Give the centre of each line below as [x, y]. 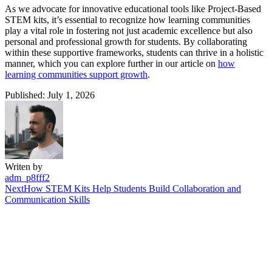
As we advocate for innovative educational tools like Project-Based [133, 9]
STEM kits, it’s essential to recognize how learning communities [127, 20]
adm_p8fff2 [27, 178]
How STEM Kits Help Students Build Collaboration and [132, 189]
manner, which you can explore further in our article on [111, 64]
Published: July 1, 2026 [50, 95]
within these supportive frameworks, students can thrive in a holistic [134, 53]
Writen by [24, 167]
